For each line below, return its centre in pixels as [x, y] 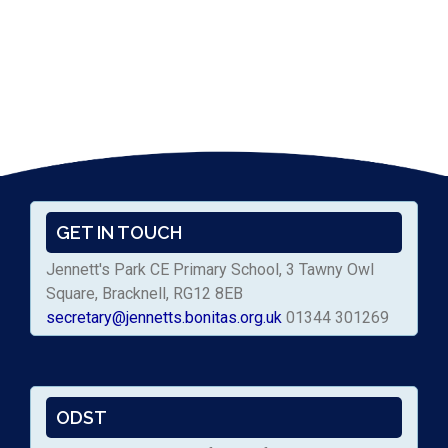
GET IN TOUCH [119, 233]
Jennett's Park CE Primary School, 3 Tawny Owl [210, 270]
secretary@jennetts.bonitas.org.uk [164, 318]
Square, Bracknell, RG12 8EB [144, 294]
